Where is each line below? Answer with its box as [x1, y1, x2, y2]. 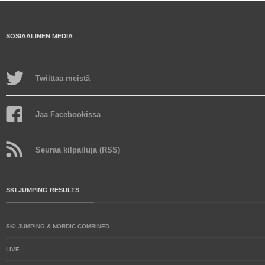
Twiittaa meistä [35, 74, 90, 83]
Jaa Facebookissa [35, 110, 101, 119]
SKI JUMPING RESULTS [6, 186, 79, 193]
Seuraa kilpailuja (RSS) [35, 146, 120, 154]
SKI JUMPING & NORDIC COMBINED [6, 223, 109, 230]
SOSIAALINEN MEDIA [6, 33, 73, 40]
